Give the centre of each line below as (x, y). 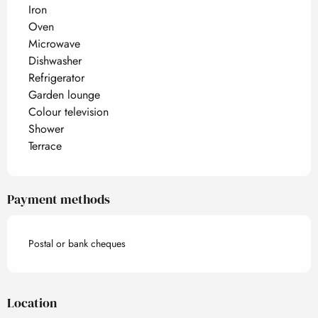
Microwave (54, 44)
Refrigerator (56, 78)
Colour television (68, 112)
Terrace (45, 146)
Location (32, 303)
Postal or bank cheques (77, 243)
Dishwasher (55, 61)
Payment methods (59, 199)
